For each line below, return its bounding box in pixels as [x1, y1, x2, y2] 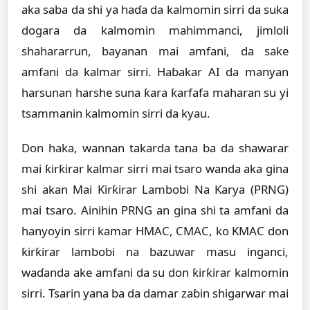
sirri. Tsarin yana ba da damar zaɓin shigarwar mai [21, 285, 289, 301]
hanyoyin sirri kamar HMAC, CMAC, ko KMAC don [21, 223, 289, 239]
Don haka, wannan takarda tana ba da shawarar [21, 140, 289, 156]
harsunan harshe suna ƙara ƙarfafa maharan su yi [21, 84, 289, 100]
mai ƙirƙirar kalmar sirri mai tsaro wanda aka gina [21, 161, 289, 176]
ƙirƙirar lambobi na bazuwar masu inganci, [21, 244, 289, 259]
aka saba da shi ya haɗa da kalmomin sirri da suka [21, 1, 289, 17]
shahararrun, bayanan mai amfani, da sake [21, 43, 289, 59]
